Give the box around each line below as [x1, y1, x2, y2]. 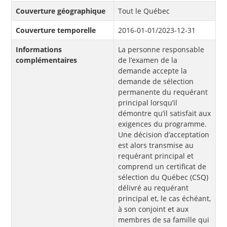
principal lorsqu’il [118, 98, 177, 108]
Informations [16, 45, 62, 55]
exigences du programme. [118, 119, 207, 129]
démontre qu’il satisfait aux [118, 108, 211, 119]
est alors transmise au [118, 140, 194, 150]
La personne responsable [118, 45, 204, 55]
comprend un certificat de [118, 162, 206, 172]
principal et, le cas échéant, [118, 194, 211, 204]
